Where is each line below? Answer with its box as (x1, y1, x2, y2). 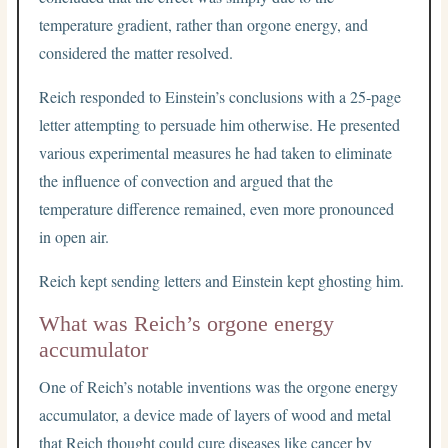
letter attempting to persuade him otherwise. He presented (39, 113, 401, 135)
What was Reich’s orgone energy (39, 310, 335, 336)
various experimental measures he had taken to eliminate (39, 141, 393, 163)
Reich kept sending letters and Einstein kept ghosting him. (39, 269, 405, 291)
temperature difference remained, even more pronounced (39, 197, 395, 219)
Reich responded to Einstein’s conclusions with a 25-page (39, 85, 402, 107)
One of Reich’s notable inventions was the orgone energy (39, 375, 399, 397)
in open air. (39, 225, 110, 247)
